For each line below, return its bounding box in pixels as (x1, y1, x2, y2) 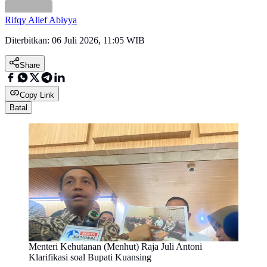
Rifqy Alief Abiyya (5, 15, 77, 26)
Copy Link (20, 91, 54, 100)
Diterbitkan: (5, 35, 52, 46)
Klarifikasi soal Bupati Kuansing (29, 252, 151, 263)
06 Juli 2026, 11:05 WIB (52, 35, 145, 46)
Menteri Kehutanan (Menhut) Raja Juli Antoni (29, 241, 202, 252)
